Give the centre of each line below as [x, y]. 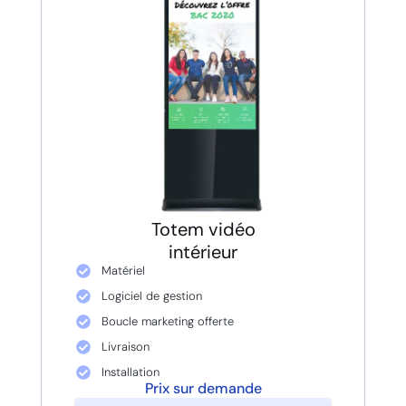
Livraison [125, 346]
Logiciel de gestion [151, 295]
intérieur [203, 251]
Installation [130, 372]
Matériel [123, 270]
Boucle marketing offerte [167, 321]
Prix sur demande [203, 388]
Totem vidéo [203, 229]
